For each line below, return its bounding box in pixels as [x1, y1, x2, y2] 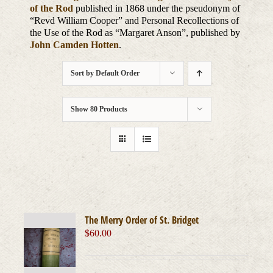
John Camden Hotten [30, 40, 119, 51]
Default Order [95, 69, 140, 78]
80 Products [90, 105, 127, 114]
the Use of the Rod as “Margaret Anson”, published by [30, 27, 241, 38]
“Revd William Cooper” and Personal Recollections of [30, 15, 239, 26]
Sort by [70, 69, 96, 78]
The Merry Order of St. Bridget [85, 213, 199, 227]
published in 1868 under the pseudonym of [73, 3, 241, 14]
